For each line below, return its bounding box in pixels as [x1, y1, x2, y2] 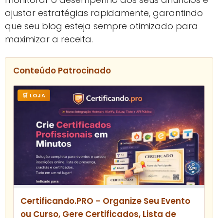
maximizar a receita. [5, 33, 93, 46]
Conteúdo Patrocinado [13, 65, 111, 77]
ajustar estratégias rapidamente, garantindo [5, 7, 203, 19]
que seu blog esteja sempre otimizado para [5, 20, 198, 33]
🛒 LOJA [22, 91, 45, 100]
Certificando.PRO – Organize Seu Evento [20, 195, 190, 207]
